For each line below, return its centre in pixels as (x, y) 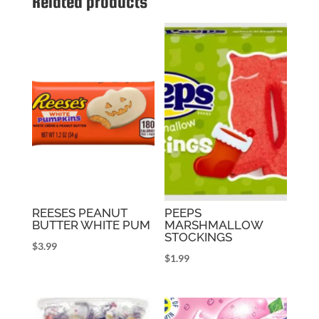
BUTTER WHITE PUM (91, 225)
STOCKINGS (199, 237)
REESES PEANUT (79, 213)
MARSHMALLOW (214, 225)
